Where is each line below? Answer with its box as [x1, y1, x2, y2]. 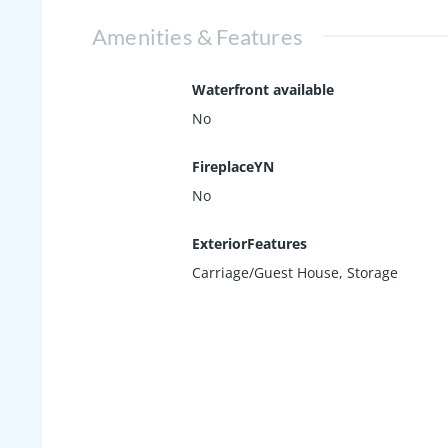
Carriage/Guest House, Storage [192, 262, 398, 282]
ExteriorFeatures [192, 233, 307, 253]
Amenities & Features [92, 22, 303, 50]
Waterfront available [192, 79, 334, 99]
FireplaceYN [192, 156, 274, 176]
